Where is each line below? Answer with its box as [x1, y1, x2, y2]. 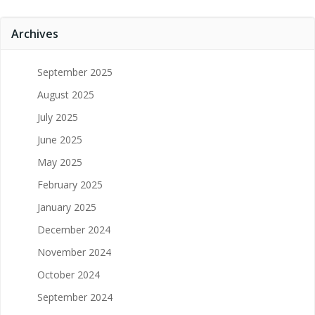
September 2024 [37, 290, 112, 304]
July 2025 [37, 110, 78, 124]
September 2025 [37, 65, 112, 79]
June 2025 [37, 132, 82, 146]
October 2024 [37, 267, 100, 281]
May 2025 [37, 155, 82, 169]
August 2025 [37, 87, 94, 101]
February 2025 [37, 177, 103, 191]
